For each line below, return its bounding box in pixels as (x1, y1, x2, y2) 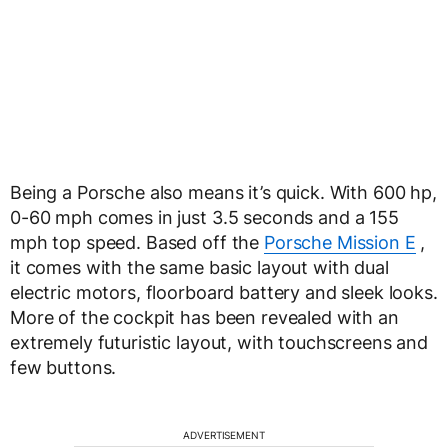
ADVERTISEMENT (183, 429, 265, 441)
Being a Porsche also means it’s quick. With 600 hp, (10, 182, 437, 203)
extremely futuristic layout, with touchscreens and (10, 332, 428, 353)
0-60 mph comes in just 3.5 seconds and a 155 (10, 207, 399, 228)
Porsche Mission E (263, 232, 416, 253)
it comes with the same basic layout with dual (10, 257, 389, 278)
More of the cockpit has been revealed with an (10, 307, 399, 328)
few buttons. (10, 357, 117, 378)
